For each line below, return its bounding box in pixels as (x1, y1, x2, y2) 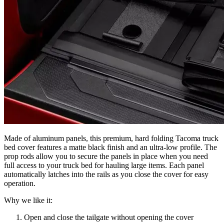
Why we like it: (4, 195, 52, 204)
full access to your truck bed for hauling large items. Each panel (4, 160, 204, 169)
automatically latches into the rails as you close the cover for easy (4, 169, 208, 178)
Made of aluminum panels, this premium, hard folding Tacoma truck (4, 133, 218, 142)
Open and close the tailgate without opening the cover (24, 212, 193, 221)
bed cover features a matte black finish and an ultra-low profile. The (4, 142, 217, 151)
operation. (4, 178, 35, 187)
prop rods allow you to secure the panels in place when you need (4, 151, 208, 160)
